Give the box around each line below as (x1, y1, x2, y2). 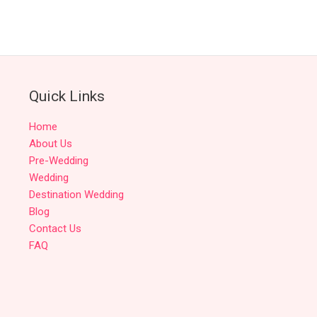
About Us (28, 137, 72, 150)
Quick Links (28, 88, 105, 105)
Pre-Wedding (28, 154, 88, 167)
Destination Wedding (28, 188, 124, 201)
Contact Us (28, 221, 81, 235)
